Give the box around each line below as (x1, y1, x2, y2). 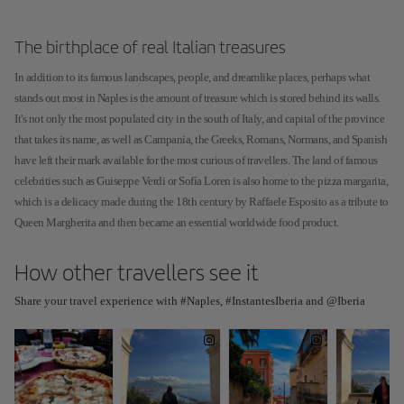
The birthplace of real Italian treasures (14, 37, 286, 58)
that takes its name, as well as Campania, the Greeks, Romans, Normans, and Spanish (14, 133, 387, 146)
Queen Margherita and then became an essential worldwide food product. (14, 216, 339, 229)
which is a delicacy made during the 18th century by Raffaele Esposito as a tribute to (14, 195, 389, 208)
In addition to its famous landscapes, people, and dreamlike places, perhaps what (14, 70, 370, 84)
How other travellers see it (14, 259, 259, 286)
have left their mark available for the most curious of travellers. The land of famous (14, 153, 378, 167)
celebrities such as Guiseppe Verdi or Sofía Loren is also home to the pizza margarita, (14, 174, 388, 188)
